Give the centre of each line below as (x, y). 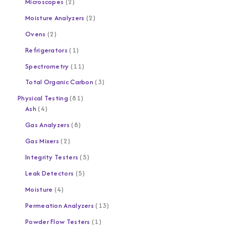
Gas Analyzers (47, 125)
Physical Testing (43, 98)
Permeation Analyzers (60, 206)
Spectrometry (47, 66)
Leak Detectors (50, 173)
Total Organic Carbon (60, 82)
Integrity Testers (52, 157)
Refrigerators (46, 50)
